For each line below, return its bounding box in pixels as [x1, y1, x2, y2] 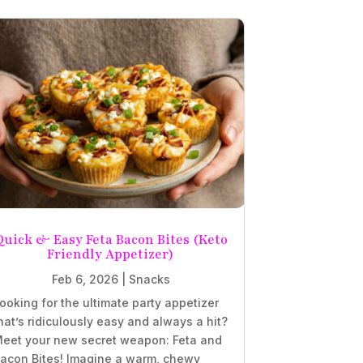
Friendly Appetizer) [47, 245, 174, 263]
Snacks [128, 271, 170, 286]
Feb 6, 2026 [51, 271, 118, 286]
